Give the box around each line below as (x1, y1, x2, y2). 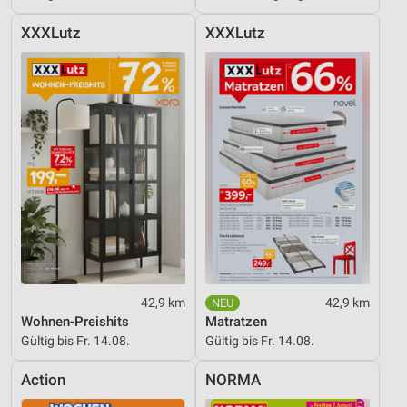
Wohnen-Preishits (21, 313, 129, 330)
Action (21, 371, 65, 389)
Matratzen (205, 313, 267, 330)
